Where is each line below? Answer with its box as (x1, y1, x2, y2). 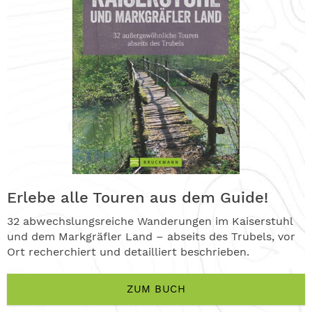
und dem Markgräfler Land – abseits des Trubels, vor (7, 230, 295, 244)
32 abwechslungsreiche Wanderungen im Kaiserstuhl (7, 214, 292, 228)
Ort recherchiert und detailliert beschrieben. (7, 245, 249, 259)
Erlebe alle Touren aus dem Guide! (7, 189, 268, 207)
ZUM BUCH (127, 283, 185, 296)
